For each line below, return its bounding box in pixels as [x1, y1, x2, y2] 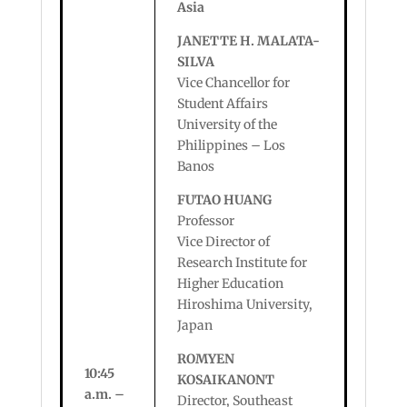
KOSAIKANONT [176, 372, 274, 388]
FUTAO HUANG [176, 192, 272, 208]
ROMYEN [176, 351, 234, 367]
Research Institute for [176, 254, 307, 271]
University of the [176, 116, 277, 133]
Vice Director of [176, 233, 270, 250]
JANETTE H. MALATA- [176, 33, 320, 49]
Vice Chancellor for [176, 74, 290, 91]
